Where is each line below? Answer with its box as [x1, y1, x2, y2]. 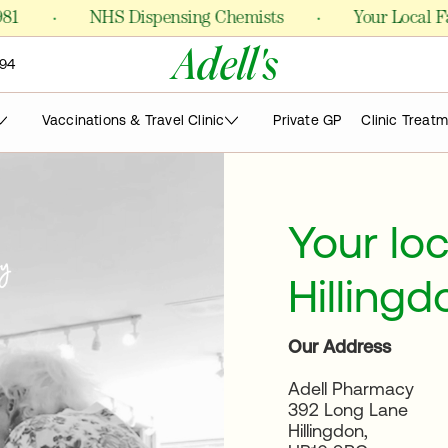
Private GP [273, 112, 342, 128]
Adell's [171, 45, 277, 88]
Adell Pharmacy [288, 378, 414, 399]
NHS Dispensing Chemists [44, 11, 239, 29]
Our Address [288, 336, 391, 357]
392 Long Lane [288, 399, 408, 420]
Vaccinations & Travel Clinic [41, 112, 225, 128]
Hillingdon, [288, 420, 368, 441]
